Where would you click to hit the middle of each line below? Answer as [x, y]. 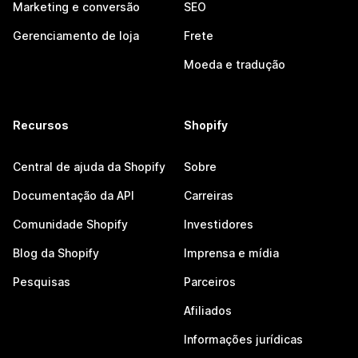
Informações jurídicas [243, 339]
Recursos [41, 125]
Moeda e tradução [235, 64]
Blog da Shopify [56, 253]
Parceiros [210, 282]
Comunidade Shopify [70, 224]
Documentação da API [74, 195]
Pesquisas [42, 282]
